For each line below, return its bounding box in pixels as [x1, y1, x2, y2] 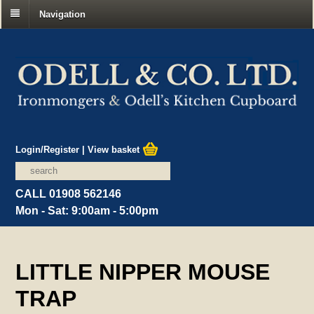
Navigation [39, 8, 86, 20]
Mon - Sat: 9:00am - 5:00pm [15, 204, 159, 217]
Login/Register [15, 144, 80, 155]
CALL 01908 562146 [15, 187, 122, 200]
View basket [88, 144, 143, 155]
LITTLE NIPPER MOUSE [15, 259, 271, 285]
